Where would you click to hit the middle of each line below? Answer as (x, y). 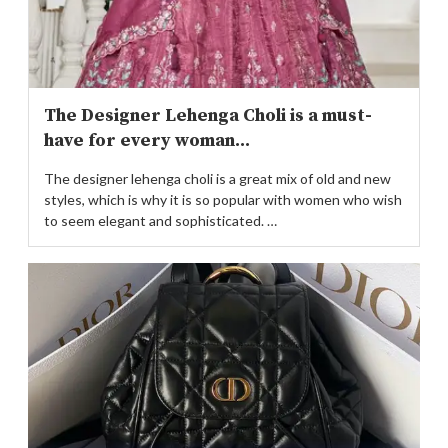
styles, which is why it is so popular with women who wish (223, 199)
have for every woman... (147, 140)
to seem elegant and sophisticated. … (160, 220)
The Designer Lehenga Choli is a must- (208, 115)
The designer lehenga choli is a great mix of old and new (217, 178)
